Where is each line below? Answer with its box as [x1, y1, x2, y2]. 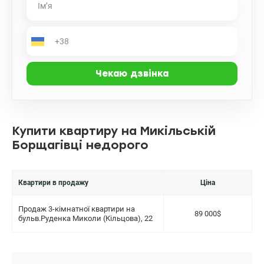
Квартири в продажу [18, 179, 88, 187]
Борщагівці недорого [12, 138, 148, 152]
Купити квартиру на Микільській [12, 124, 216, 138]
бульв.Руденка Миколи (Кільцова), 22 [18, 214, 153, 223]
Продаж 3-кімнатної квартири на [18, 204, 135, 213]
